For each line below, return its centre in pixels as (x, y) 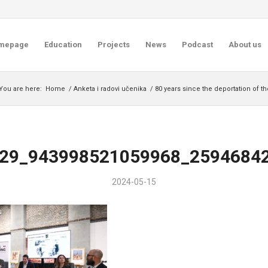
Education (63, 45)
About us (245, 45)
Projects (113, 45)
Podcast (197, 45)
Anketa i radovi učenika (110, 89)
